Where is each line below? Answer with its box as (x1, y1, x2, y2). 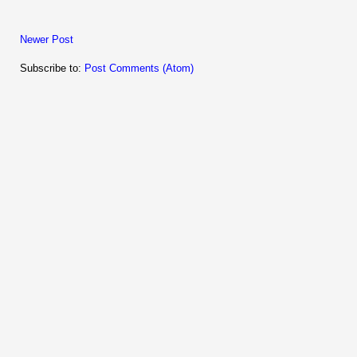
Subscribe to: (20, 62, 84, 75)
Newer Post (20, 33, 73, 46)
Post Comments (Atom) (84, 62, 194, 75)
